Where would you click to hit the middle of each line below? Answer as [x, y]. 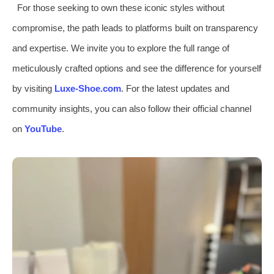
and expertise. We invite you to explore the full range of [121, 48]
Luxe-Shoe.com [88, 88]
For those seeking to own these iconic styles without [120, 7]
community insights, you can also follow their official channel [132, 108]
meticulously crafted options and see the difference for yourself [137, 68]
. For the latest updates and [175, 88]
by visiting [33, 88]
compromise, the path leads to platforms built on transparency [135, 28]
